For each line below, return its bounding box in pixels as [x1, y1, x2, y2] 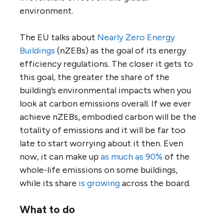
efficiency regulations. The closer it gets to [20, 58, 193, 69]
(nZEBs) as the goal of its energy [55, 45, 186, 56]
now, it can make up [20, 151, 101, 162]
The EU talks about [20, 31, 97, 43]
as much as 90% [101, 151, 163, 162]
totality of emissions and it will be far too [20, 124, 186, 136]
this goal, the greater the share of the [20, 71, 169, 82]
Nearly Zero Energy [97, 31, 175, 43]
